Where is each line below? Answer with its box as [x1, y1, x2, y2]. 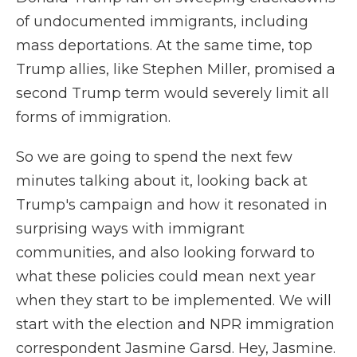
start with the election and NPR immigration [16, 316, 335, 333]
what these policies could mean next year [16, 268, 316, 285]
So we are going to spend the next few [16, 148, 292, 166]
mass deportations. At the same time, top [16, 37, 312, 54]
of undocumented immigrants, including [16, 13, 308, 30]
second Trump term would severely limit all [16, 84, 329, 102]
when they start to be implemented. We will [16, 292, 331, 309]
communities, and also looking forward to [16, 244, 315, 261]
